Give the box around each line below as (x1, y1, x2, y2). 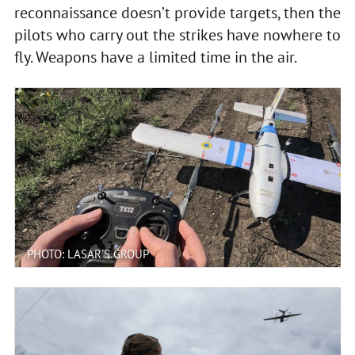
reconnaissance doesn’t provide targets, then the (13, 2, 341, 23)
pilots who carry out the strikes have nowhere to (13, 24, 341, 45)
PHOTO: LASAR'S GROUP (26, 246, 149, 261)
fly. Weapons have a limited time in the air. (13, 46, 297, 67)
